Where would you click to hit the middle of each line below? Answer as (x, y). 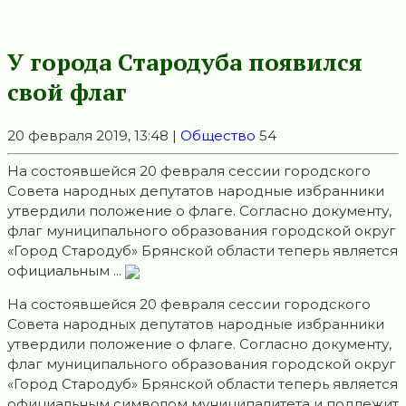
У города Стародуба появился (185, 61)
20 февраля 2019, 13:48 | (94, 136)
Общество (218, 136)
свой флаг (67, 91)
